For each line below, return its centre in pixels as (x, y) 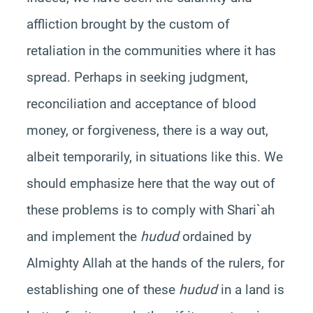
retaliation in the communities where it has (151, 50)
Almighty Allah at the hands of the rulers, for (155, 263)
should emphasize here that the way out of (151, 183)
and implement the (83, 236)
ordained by (215, 236)
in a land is (250, 289)
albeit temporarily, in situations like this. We (154, 156)
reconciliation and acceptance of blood (141, 103)
